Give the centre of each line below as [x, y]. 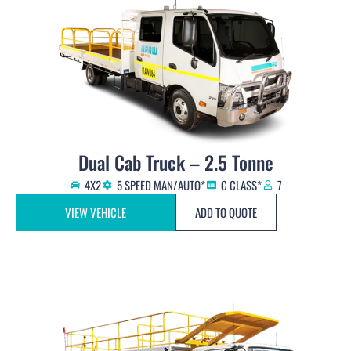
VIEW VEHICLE [96, 213]
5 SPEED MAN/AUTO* [161, 185]
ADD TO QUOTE [226, 213]
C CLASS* [241, 185]
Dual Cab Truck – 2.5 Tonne [175, 163]
